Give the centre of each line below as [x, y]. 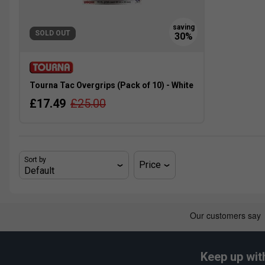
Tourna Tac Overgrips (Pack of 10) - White [112, 85]
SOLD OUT [53, 33]
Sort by [35, 160]
